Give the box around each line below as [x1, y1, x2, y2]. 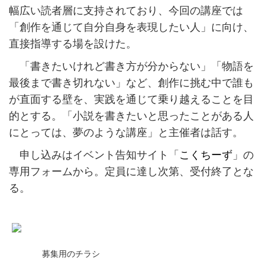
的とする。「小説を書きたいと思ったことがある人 [9, 110, 254, 122]
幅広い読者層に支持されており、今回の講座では [9, 5, 243, 17]
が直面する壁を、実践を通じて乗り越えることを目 [9, 93, 254, 106]
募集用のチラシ [41, 249, 100, 259]
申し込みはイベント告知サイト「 [9, 149, 179, 161]
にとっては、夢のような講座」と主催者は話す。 [9, 127, 243, 139]
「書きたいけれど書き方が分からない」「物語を [9, 60, 254, 73]
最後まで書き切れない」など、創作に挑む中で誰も [9, 77, 254, 89]
